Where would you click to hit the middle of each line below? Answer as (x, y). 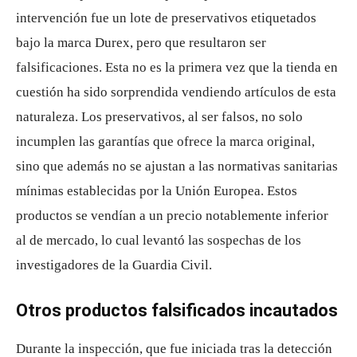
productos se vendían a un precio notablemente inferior (172, 215)
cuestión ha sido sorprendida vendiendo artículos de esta (176, 92)
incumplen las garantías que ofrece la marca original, (165, 141)
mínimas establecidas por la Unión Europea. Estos (157, 190)
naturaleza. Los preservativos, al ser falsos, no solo (159, 116)
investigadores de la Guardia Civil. (114, 265)
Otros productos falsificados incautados (177, 310)
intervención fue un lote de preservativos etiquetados (166, 18)
